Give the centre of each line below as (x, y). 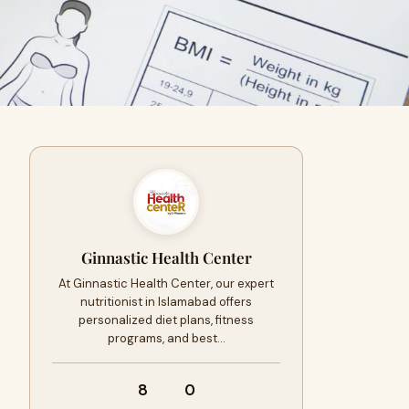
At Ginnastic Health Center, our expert (166, 283)
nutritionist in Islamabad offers (166, 302)
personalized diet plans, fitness (166, 320)
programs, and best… (166, 338)
